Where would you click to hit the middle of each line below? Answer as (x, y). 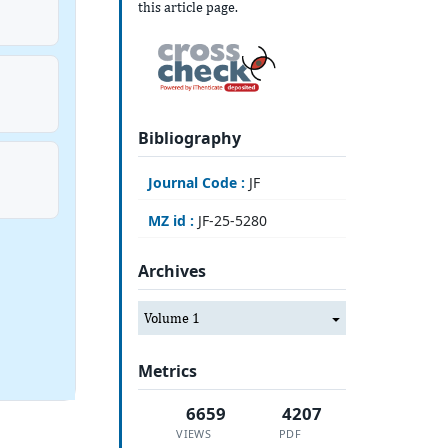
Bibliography (189, 137)
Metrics (167, 371)
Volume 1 (171, 317)
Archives (171, 271)
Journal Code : (196, 182)
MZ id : (170, 220)
